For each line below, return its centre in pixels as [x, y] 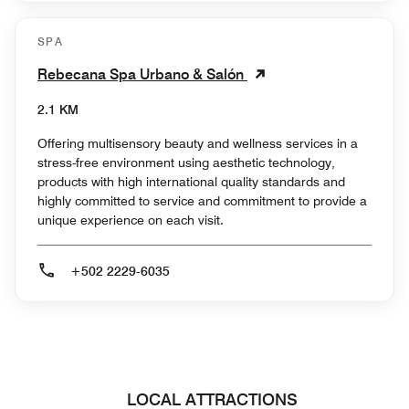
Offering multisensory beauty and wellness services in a [198, 143]
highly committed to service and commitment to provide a [202, 200]
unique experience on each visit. [131, 220]
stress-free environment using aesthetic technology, [186, 162]
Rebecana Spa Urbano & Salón [142, 74]
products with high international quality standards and [191, 181]
